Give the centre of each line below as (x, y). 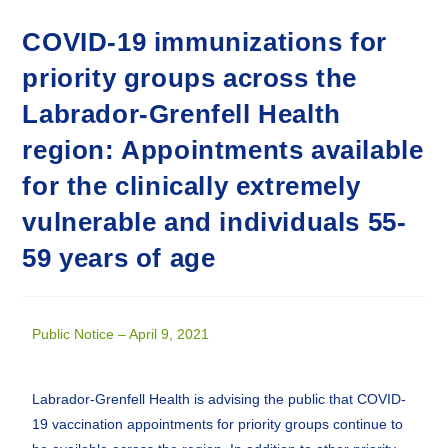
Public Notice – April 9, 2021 (121, 334)
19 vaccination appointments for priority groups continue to (218, 424)
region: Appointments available (223, 150)
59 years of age (119, 258)
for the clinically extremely (191, 186)
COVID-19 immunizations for (205, 42)
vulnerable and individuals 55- (214, 222)
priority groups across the (190, 78)
